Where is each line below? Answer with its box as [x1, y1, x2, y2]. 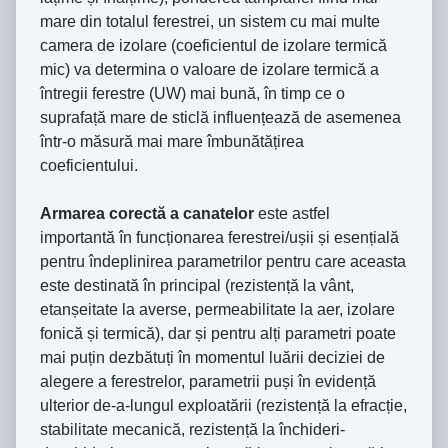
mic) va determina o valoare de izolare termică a [40, 61, 379, 79]
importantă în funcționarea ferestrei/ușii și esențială [40, 229, 399, 247]
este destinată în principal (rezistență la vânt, [40, 277, 354, 295]
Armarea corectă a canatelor [40, 205, 254, 223]
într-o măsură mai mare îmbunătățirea [40, 133, 304, 151]
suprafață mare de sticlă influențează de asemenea [40, 109, 401, 127]
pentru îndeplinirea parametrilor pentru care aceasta [40, 253, 406, 271]
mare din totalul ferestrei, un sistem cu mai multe [40, 13, 380, 31]
